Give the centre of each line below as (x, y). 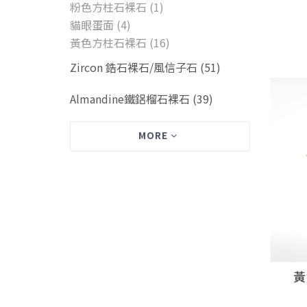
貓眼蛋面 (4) (100, 25)
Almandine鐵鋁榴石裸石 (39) (142, 99)
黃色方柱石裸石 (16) (120, 42)
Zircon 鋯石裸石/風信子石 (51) (145, 67)
